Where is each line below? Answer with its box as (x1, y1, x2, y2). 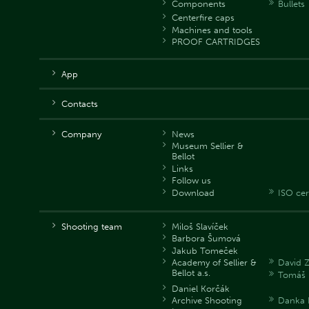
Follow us (171, 175, 211, 186)
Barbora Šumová (171, 233, 241, 244)
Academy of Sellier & (171, 257, 257, 268)
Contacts (61, 99, 98, 110)
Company (61, 128, 101, 139)
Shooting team (61, 221, 122, 232)
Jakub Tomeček (171, 245, 238, 256)
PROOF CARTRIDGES (171, 37, 260, 48)
